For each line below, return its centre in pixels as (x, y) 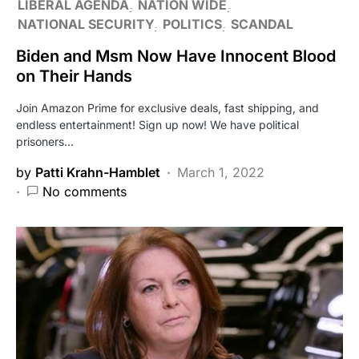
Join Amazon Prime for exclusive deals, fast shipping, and (167, 107)
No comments (85, 191)
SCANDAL (262, 24)
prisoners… (45, 141)
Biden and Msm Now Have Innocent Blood (176, 56)
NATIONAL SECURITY (86, 24)
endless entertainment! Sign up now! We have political (157, 124)
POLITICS (192, 24)
